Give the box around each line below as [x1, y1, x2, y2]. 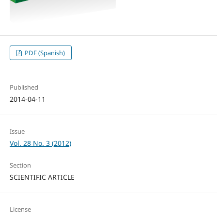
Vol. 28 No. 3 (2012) [9, 139, 71, 148]
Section [9, 161, 31, 170]
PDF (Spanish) [23, 48, 65, 58]
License [9, 205, 31, 214]
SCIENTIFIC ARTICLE [9, 172, 75, 182]
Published [9, 83, 38, 92]
